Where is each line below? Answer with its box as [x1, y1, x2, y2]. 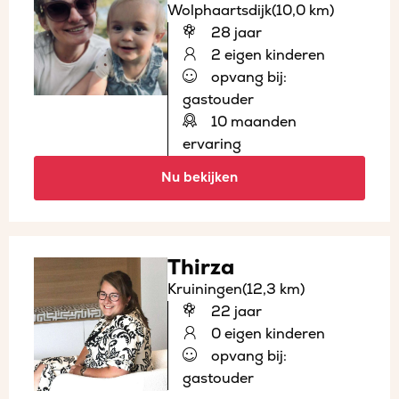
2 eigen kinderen [208, 45, 325, 64]
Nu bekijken [161, 168, 238, 186]
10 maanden [208, 112, 297, 131]
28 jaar [208, 23, 262, 42]
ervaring [183, 134, 241, 153]
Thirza [167, 254, 234, 281]
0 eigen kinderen [208, 324, 325, 343]
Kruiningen [167, 280, 242, 298]
